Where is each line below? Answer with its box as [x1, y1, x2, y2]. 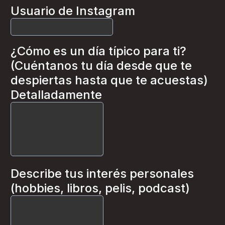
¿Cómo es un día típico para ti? [11, 44, 186, 58]
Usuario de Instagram [11, 4, 135, 18]
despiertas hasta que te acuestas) [11, 73, 208, 87]
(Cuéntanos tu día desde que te [11, 58, 192, 73]
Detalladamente [11, 87, 102, 102]
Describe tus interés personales [11, 166, 194, 181]
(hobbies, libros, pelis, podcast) [11, 181, 190, 195]
